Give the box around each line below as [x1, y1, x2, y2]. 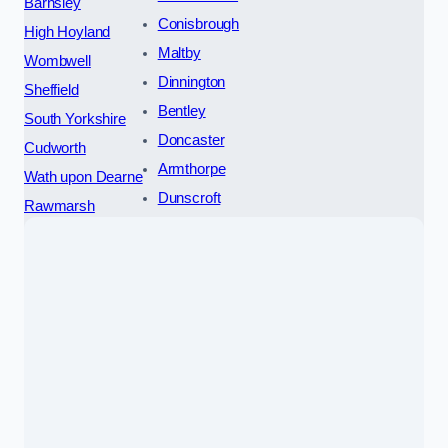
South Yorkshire [24, 110, 126, 127]
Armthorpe [157, 160, 226, 177]
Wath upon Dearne [24, 168, 143, 185]
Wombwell [24, 52, 91, 69]
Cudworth [24, 139, 86, 156]
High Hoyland [24, 23, 111, 40]
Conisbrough [157, 15, 240, 32]
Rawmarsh [24, 197, 95, 214]
